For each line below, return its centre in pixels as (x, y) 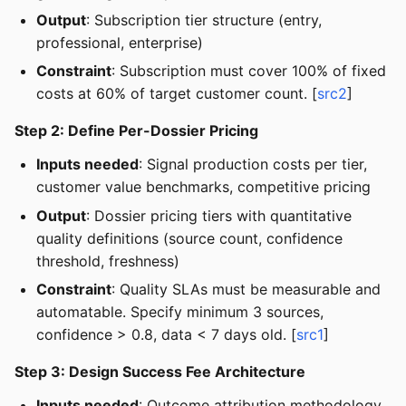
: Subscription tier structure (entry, (204, 19)
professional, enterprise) (120, 42)
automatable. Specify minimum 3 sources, (180, 312)
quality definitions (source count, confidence (189, 238)
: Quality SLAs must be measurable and (246, 290)
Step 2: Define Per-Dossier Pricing (136, 131)
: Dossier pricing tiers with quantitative (219, 215)
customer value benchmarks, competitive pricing (203, 187)
